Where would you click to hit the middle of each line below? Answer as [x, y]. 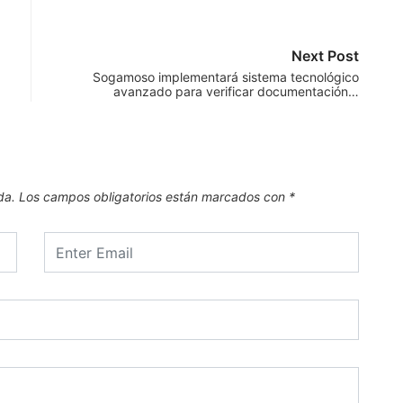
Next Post [325, 56]
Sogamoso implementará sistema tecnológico [226, 77]
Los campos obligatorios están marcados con [154, 197]
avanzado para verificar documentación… [236, 92]
